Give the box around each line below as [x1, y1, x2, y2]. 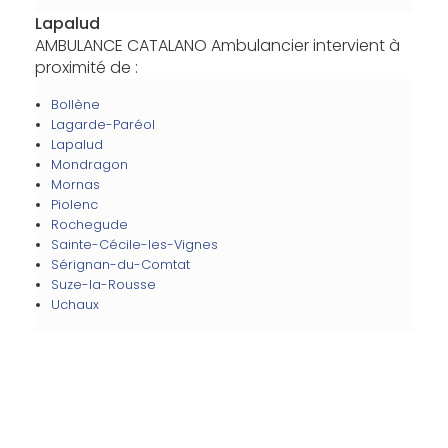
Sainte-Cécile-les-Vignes [50, 236, 218, 253]
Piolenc [50, 196, 98, 213]
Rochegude [50, 216, 128, 233]
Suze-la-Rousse [50, 276, 156, 293]
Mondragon [50, 156, 128, 173]
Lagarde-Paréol [50, 116, 155, 133]
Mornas [50, 176, 100, 193]
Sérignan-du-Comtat [50, 256, 190, 273]
